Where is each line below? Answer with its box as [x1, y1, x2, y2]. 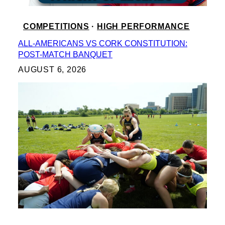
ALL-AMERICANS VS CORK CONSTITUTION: [18, 39, 187, 48]
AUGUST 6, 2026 [18, 65, 87, 74]
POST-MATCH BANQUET [18, 50, 113, 59]
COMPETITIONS [23, 22, 89, 31]
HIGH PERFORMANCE [97, 22, 190, 31]
